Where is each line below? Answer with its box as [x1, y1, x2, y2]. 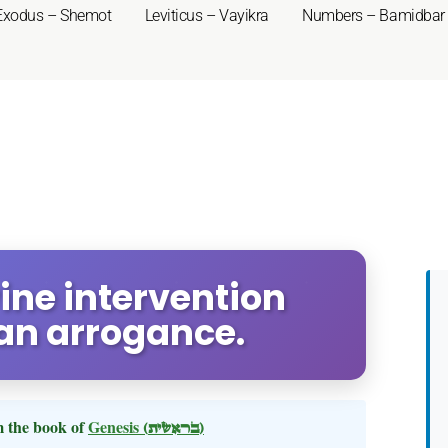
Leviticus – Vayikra [144, 6, 269, 25]
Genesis [88, 415, 143, 438]
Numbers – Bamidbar [301, 6, 445, 25]
